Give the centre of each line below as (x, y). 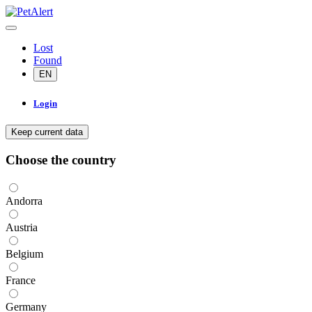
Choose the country (61, 160)
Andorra (24, 201)
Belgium (24, 253)
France (21, 280)
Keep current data (47, 132)
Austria (22, 227)
